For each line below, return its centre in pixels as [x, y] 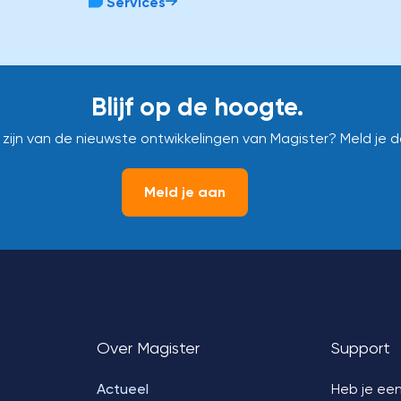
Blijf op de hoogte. [200, 107]
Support [361, 348]
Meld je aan [185, 192]
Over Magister [148, 348]
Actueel [122, 389]
